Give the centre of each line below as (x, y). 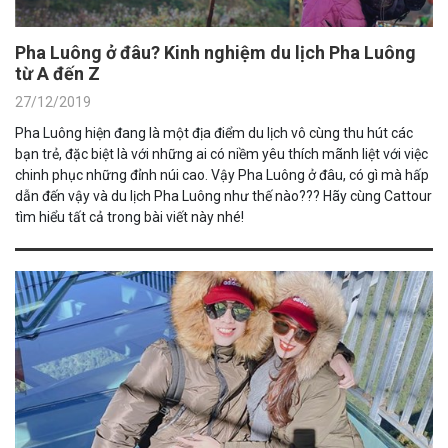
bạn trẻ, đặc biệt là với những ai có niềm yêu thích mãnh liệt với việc (221, 153)
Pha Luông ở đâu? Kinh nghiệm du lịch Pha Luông (215, 52)
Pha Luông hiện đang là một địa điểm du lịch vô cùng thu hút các (214, 132)
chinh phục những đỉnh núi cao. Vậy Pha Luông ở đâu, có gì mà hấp (222, 174)
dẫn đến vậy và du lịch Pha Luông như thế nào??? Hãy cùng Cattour (223, 195)
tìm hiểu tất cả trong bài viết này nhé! (129, 216)
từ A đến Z (57, 73)
